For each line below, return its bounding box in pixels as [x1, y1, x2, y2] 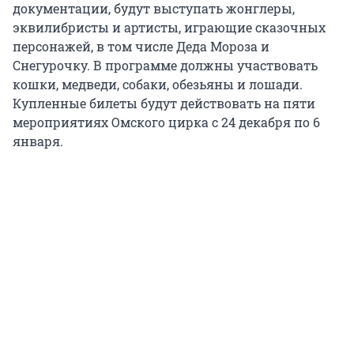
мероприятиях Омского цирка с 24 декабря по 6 [13, 114, 320, 131]
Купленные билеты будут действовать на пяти [13, 95, 315, 112]
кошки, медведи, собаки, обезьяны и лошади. [13, 76, 303, 93]
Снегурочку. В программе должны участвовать [13, 57, 318, 74]
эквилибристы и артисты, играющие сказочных [13, 19, 326, 36]
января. [13, 133, 63, 150]
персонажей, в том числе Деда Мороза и [13, 38, 269, 55]
